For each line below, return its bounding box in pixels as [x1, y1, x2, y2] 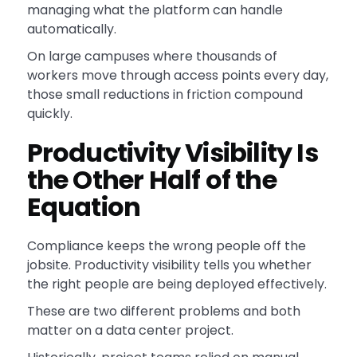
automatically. [26, 20, 116, 39]
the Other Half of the [26, 162, 277, 198]
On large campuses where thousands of [26, 47, 277, 66]
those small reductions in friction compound [26, 85, 303, 104]
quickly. [26, 104, 73, 124]
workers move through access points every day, [26, 66, 328, 85]
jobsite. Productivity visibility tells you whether [26, 256, 312, 275]
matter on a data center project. [26, 321, 233, 340]
